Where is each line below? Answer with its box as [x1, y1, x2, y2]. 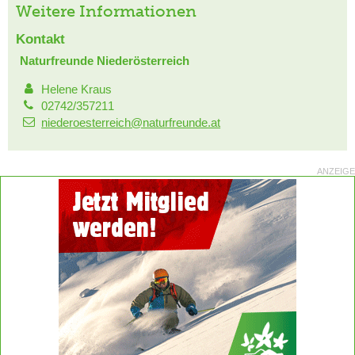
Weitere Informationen [16, 2, 197, 21]
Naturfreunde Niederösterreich [20, 54, 189, 68]
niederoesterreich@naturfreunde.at [41, 116, 221, 130]
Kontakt [16, 32, 65, 48]
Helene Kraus [41, 82, 113, 97]
